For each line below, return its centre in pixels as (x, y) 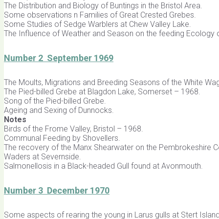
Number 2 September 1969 (59, 58)
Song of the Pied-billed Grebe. (55, 101)
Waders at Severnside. (43, 157)
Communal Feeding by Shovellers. (62, 138)
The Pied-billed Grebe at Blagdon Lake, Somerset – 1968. (102, 92)
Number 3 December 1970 (57, 191)
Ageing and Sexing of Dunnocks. (59, 110)
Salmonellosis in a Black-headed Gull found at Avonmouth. (103, 166)
